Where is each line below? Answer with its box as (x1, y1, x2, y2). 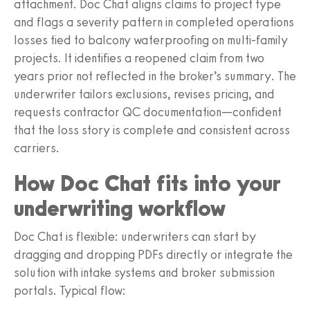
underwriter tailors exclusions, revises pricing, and (14, 86, 275, 102)
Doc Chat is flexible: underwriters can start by (14, 228, 256, 244)
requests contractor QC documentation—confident (14, 104, 282, 120)
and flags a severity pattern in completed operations (14, 14, 294, 30)
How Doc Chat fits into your (14, 170, 281, 197)
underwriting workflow (14, 194, 226, 221)
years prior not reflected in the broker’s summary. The (14, 68, 296, 84)
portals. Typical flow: (14, 282, 126, 298)
